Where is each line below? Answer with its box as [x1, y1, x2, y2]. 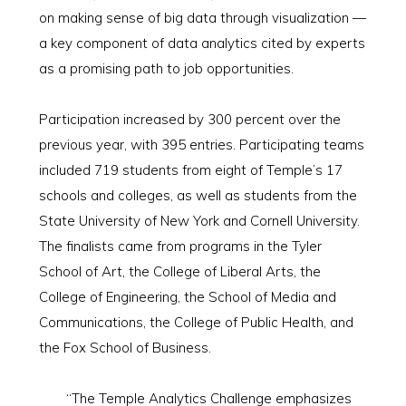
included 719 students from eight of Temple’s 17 [38, 161, 343, 179]
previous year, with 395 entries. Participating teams [38, 136, 364, 153]
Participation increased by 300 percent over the [38, 111, 341, 128]
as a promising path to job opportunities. [38, 60, 294, 77]
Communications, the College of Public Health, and [38, 314, 353, 331]
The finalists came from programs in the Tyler [38, 237, 322, 255]
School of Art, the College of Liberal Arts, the [38, 263, 321, 280]
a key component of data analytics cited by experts [38, 34, 365, 52]
